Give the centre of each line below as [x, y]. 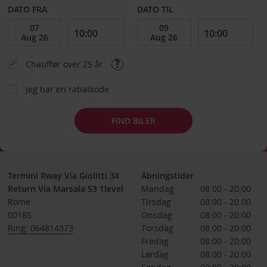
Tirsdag [156, 202]
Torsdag [157, 228]
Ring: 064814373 [40, 228]
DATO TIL [156, 9]
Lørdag [155, 254]
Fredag [155, 241]
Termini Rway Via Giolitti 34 [63, 176]
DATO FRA [27, 9]
